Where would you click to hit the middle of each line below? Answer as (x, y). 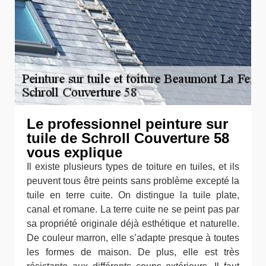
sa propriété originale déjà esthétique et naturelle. (133, 224)
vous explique (75, 153)
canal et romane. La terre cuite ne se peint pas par (133, 210)
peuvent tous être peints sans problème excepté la (133, 181)
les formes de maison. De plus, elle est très (133, 252)
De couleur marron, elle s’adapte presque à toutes (133, 238)
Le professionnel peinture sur (127, 124)
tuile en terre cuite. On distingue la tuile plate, (133, 195)
